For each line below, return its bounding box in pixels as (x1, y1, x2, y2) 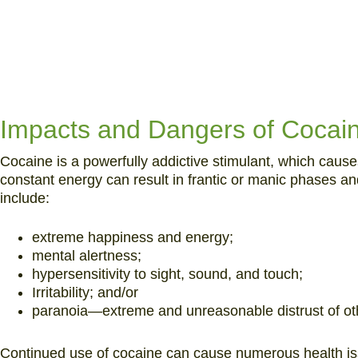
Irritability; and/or (32, 284, 138, 300)
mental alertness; (32, 248, 141, 264)
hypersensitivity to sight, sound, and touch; (32, 266, 303, 282)
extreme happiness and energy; (32, 229, 233, 245)
